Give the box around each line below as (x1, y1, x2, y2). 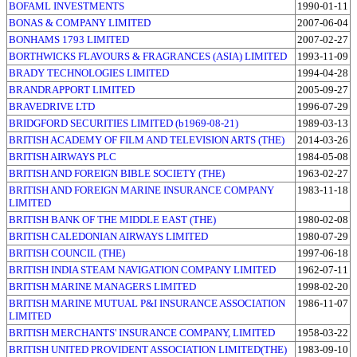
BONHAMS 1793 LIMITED (9, 33, 129, 45)
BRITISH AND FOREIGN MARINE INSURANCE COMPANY (9, 183, 274, 196)
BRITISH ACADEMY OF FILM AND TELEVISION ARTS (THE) (9, 133, 284, 146)
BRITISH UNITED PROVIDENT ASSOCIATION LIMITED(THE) (9, 343, 287, 355)
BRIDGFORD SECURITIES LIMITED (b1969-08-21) (9, 116, 238, 129)
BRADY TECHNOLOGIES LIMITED (9, 66, 169, 79)
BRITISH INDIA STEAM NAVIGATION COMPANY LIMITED (9, 263, 276, 276)
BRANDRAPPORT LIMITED (9, 83, 135, 96)
